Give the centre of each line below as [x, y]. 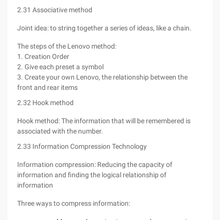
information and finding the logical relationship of [92, 175]
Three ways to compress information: [74, 203]
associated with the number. [60, 131]
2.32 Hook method [45, 103]
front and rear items [47, 87]
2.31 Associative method [55, 10]
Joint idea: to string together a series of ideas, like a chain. [104, 28]
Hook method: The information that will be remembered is [104, 121]
